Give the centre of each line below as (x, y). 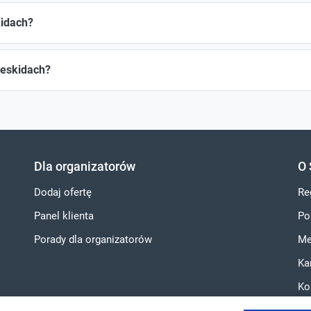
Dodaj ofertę (62, 193)
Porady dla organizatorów (93, 240)
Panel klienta (64, 216)
